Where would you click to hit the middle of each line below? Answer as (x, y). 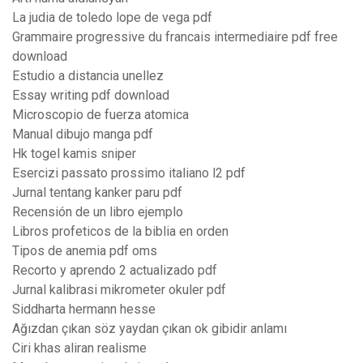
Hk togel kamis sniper (74, 154)
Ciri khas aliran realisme (79, 348)
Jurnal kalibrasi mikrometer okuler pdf (119, 290)
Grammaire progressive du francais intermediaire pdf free (175, 37)
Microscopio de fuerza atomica (100, 115)
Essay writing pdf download (91, 96)
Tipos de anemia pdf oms (85, 251)
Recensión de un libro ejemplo (98, 212)
